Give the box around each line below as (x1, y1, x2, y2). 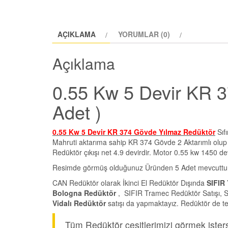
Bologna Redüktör (52, 188, 116, 198)
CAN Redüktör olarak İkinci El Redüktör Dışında (52, 178, 207, 188)
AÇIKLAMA (58, 28, 96, 39)
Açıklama (52, 52, 115, 75)
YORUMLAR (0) (118, 28, 170, 39)
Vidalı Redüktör (52, 198, 106, 209)
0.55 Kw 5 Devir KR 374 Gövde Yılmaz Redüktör (52, 127, 215, 137)
